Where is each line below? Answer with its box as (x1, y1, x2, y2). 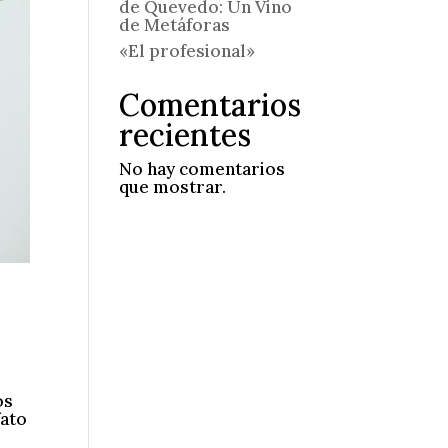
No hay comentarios (119, 158, 286, 180)
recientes (119, 116, 252, 154)
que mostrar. (119, 176, 227, 198)
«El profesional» (119, 40, 256, 62)
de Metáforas (119, 13, 231, 36)
